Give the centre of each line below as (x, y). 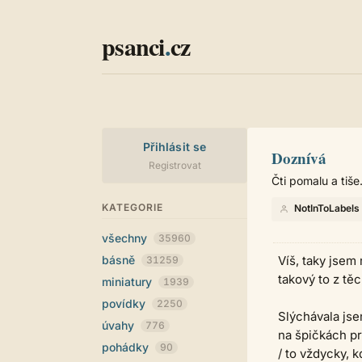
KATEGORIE (133, 207)
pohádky (127, 347)
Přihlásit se (175, 147)
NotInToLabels (327, 208)
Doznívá (299, 158)
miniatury (128, 282)
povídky (125, 303)
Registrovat (175, 165)
